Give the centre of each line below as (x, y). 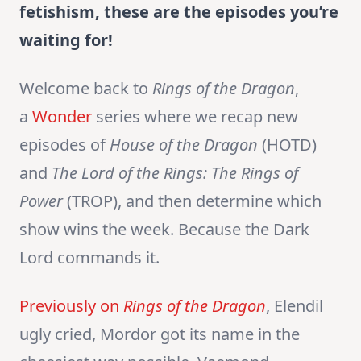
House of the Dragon (184, 145)
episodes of (64, 145)
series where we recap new (195, 117)
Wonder (62, 117)
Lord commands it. (89, 258)
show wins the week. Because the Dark (164, 230)
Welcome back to (86, 89)
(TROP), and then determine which (194, 201)
